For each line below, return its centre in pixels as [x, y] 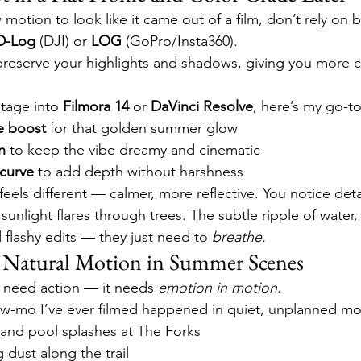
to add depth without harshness [139, 172]
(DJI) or [63, 41]
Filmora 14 [96, 106]
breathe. [239, 237]
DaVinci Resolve [202, 106]
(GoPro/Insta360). [180, 41]
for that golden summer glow [142, 128]
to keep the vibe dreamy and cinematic [133, 150]
